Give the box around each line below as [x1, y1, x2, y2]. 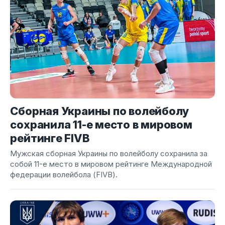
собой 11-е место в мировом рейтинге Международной [10, 159, 212, 169]
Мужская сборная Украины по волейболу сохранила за [10, 148, 208, 158]
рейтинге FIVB [10, 131, 89, 145]
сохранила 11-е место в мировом [10, 118, 192, 131]
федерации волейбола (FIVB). [10, 169, 118, 179]
